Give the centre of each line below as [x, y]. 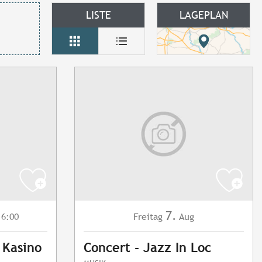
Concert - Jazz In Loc [147, 248]
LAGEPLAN [204, 15]
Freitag [148, 217]
